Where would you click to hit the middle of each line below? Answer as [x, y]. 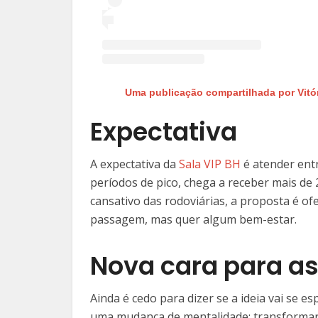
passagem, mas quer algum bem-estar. [193, 219]
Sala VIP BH [210, 164]
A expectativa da [135, 164]
